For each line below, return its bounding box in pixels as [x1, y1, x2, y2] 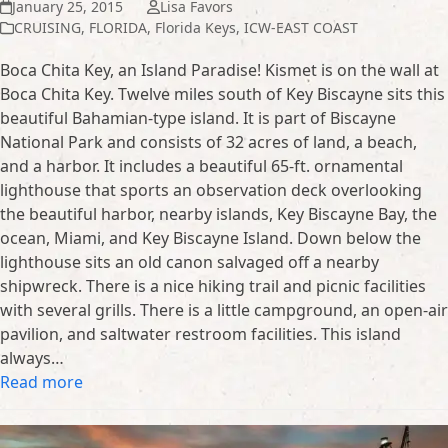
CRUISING [14, 18, 81, 37]
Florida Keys [155, 18, 236, 37]
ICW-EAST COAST [244, 18, 358, 37]
